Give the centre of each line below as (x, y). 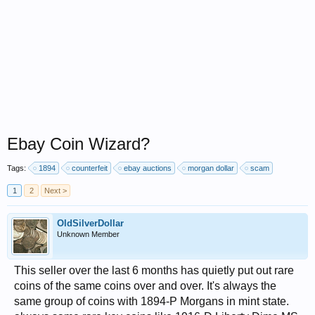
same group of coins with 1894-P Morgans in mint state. (152, 301)
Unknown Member (88, 234)
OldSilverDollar (90, 223)
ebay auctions (148, 168)
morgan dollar (211, 168)
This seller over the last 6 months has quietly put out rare (154, 270)
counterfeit (90, 168)
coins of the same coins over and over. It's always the (145, 286)
